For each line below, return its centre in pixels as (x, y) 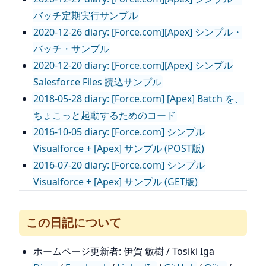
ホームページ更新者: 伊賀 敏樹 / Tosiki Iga (124, 251)
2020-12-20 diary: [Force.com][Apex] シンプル (133, 65)
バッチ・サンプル (71, 49)
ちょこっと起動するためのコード (104, 115)
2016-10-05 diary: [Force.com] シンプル (119, 132)
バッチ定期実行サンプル (85, 15)
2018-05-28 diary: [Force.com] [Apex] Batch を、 (139, 99)
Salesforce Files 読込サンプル (97, 82)
